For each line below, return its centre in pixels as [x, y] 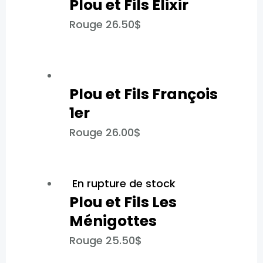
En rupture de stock [124, 183]
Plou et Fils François [143, 94]
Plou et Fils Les [123, 202]
